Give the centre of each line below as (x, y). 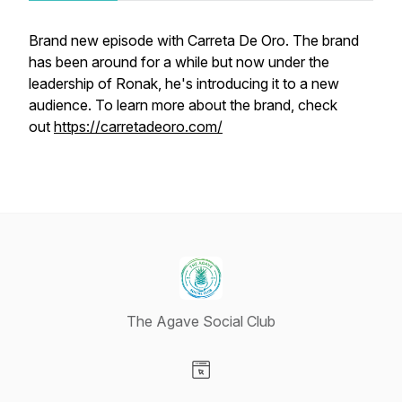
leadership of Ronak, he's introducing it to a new (184, 83)
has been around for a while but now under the (179, 62)
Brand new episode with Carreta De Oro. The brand (194, 40)
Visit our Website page (272, 389)
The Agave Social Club (201, 321)
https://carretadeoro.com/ (138, 127)
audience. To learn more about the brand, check (183, 105)
